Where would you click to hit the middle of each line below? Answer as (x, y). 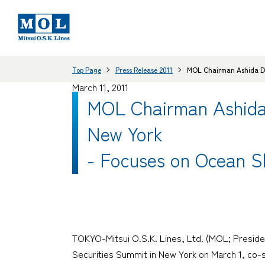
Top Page (87, 69)
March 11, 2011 (100, 87)
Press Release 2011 (144, 69)
